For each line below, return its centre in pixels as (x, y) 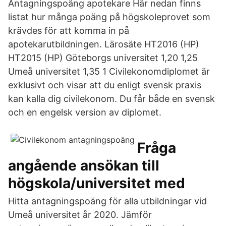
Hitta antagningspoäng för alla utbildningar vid (107, 201)
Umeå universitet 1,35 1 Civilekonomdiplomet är (109, 71)
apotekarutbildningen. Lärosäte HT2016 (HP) (104, 44)
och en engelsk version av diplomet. (85, 112)
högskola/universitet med (97, 183)
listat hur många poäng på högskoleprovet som (109, 17)
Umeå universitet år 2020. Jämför (80, 215)
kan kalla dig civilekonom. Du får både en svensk (111, 99)
